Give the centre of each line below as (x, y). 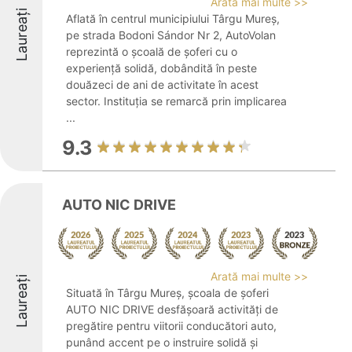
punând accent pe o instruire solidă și (162, 342)
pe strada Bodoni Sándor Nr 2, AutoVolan (171, 35)
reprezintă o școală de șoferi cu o (152, 51)
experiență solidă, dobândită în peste (161, 68)
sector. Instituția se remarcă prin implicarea (176, 101)
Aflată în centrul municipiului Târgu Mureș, (173, 18)
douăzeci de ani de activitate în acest (162, 84)
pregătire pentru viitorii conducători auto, (171, 326)
